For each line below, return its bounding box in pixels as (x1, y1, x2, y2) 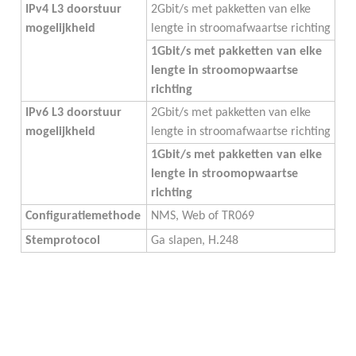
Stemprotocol (25, 234, 100, 248)
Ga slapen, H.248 (150, 234, 238, 248)
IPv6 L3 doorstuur (25, 106, 122, 120)
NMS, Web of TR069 (150, 210, 254, 223)
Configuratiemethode (25, 210, 141, 223)
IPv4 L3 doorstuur (25, 3, 122, 17)
